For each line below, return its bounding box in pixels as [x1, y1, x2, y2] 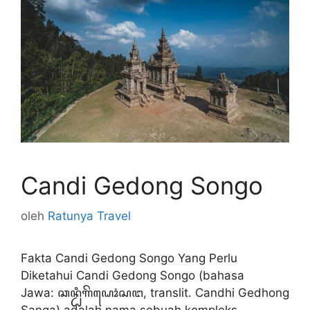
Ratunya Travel [48, 209, 131, 223]
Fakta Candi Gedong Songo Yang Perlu [21, 251, 237, 265]
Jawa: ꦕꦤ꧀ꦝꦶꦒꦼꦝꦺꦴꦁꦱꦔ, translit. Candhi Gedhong [21, 286, 289, 300]
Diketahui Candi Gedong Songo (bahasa [21, 268, 244, 282]
